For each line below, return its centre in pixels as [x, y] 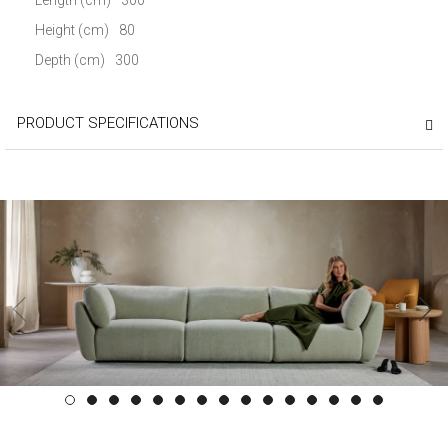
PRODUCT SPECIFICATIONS [108, 122]
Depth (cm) [70, 59]
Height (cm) [72, 29]
